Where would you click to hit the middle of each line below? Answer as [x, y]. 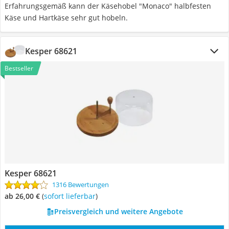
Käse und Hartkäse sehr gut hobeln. [66, 18]
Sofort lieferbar [72, 196]
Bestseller [19, 68]
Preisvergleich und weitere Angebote [118, 211]
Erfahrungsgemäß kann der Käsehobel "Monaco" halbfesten [108, 6]
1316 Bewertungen [81, 185]
